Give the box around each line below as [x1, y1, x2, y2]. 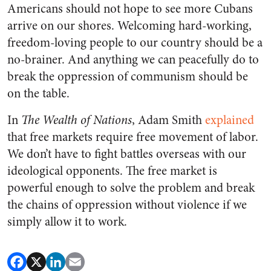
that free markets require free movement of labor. [7, 128, 258, 146]
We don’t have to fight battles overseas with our [7, 145, 246, 163]
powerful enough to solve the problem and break [7, 179, 255, 197]
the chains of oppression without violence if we [7, 196, 247, 214]
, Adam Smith [132, 111, 205, 129]
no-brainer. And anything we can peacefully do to [7, 51, 259, 69]
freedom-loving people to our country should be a [7, 34, 263, 52]
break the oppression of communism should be [7, 68, 248, 86]
